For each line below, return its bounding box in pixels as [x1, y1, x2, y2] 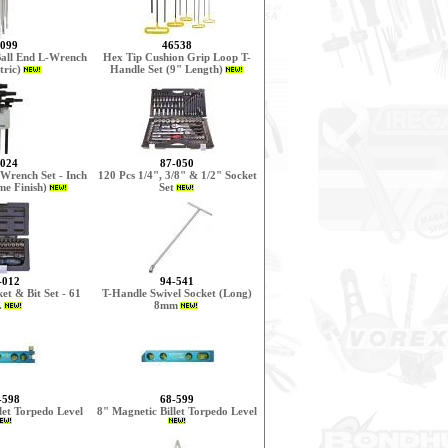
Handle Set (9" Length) [109, 63, 223, 75]
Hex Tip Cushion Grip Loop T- [103, 51, 251, 63]
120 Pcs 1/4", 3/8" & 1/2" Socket [97, 169, 257, 181]
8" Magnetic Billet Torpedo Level [97, 405, 257, 417]
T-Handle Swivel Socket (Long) [102, 287, 252, 299]
